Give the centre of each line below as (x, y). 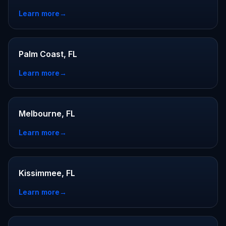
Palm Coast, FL (48, 54)
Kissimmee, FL (47, 173)
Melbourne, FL (47, 114)
